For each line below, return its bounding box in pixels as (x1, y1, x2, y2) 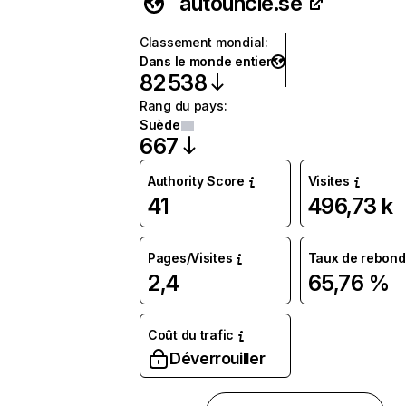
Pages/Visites (148, 250, 233, 266)
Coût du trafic (148, 327, 235, 343)
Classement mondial (140, 34, 265, 50)
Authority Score (148, 173, 245, 188)
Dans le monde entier (140, 53, 272, 69)
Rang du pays (140, 98, 224, 113)
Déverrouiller (169, 349, 266, 368)
